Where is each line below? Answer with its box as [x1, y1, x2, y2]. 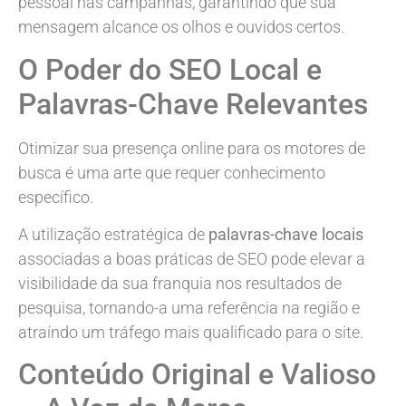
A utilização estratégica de [18, 224, 208, 244]
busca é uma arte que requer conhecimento [18, 162, 325, 182]
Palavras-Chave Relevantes [18, 86, 368, 121]
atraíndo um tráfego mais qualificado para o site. [18, 322, 363, 342]
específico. [18, 187, 93, 207]
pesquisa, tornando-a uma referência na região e [18, 297, 360, 317]
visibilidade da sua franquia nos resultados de [18, 273, 342, 293]
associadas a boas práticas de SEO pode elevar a [18, 248, 365, 268]
